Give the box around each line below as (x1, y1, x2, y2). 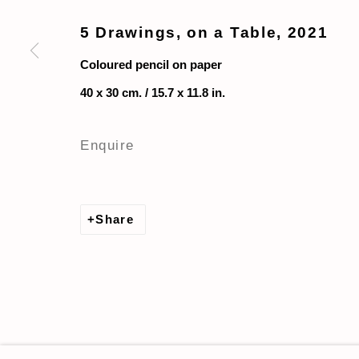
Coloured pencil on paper (80, 58, 222, 71)
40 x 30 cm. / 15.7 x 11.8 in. (80, 86, 225, 99)
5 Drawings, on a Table (80, 23, 277, 41)
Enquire (80, 136, 135, 153)
